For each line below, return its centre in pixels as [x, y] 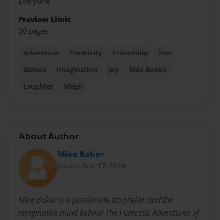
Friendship [130, 53]
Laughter [39, 86]
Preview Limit [44, 19]
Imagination [77, 70]
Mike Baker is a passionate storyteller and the [96, 200]
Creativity [86, 53]
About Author [48, 136]
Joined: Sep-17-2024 [92, 166]
